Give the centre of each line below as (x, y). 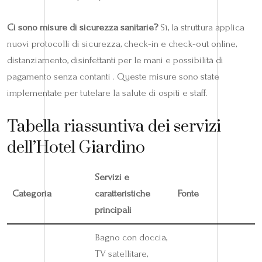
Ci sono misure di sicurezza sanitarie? (82, 27)
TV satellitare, (121, 253)
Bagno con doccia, (131, 237)
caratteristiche (122, 193)
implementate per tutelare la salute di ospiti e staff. (107, 92)
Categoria (32, 193)
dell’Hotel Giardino (76, 147)
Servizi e (112, 177)
